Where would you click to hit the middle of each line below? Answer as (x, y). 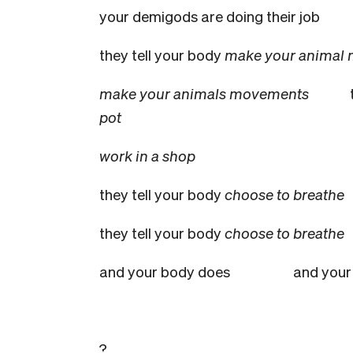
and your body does (195, 271)
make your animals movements (204, 93)
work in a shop (147, 155)
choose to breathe (284, 194)
